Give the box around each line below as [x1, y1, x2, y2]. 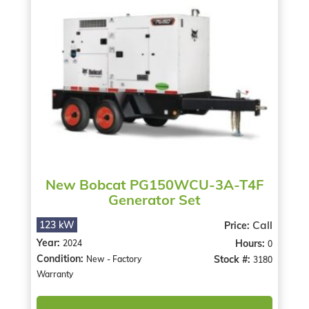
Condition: [36, 252, 86, 266]
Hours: [235, 237, 268, 250]
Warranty [36, 269, 73, 280]
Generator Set [108, 191, 201, 209]
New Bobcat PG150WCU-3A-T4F [45, 176, 263, 194]
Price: [224, 219, 253, 232]
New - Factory [86, 254, 141, 265]
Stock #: [214, 253, 254, 266]
